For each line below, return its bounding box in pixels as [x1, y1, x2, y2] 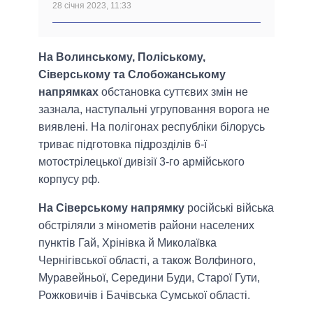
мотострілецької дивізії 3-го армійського [38, 156, 245, 168]
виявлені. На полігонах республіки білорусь [38, 121, 265, 133]
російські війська [184, 202, 274, 214]
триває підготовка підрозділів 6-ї [38, 138, 207, 151]
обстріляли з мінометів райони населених [38, 219, 254, 232]
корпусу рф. [38, 173, 100, 186]
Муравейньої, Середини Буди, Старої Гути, [38, 272, 260, 284]
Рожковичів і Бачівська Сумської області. [38, 289, 250, 302]
